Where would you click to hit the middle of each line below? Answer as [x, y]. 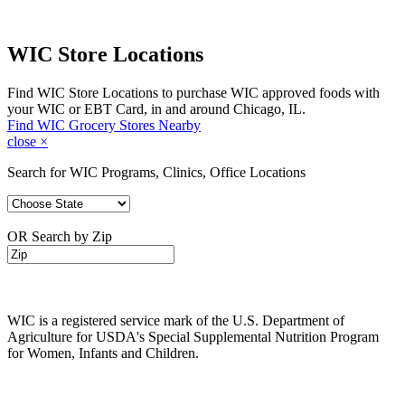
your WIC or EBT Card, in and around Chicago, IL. [156, 108]
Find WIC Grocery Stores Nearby [104, 125]
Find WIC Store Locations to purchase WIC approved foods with [193, 92]
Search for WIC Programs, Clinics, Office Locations [156, 172]
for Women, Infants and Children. [103, 353]
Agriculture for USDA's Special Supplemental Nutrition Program [193, 336]
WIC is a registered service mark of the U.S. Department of [176, 320]
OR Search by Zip [60, 236]
